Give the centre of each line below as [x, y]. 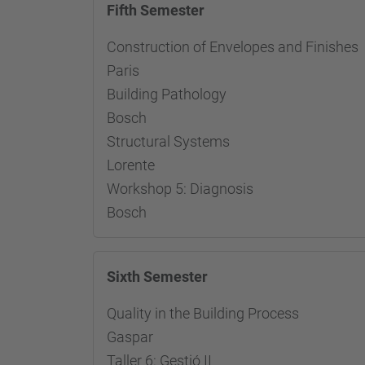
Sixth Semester [157, 277]
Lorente [131, 165]
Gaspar [130, 337]
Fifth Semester [156, 10]
